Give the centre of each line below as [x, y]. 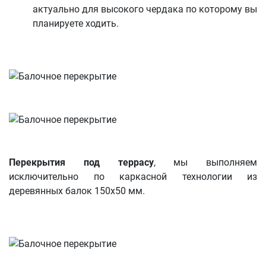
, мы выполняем [205, 162]
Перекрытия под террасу [81, 162]
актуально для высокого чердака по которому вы [145, 9]
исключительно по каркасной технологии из [133, 176]
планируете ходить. [76, 24]
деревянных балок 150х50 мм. [77, 191]
